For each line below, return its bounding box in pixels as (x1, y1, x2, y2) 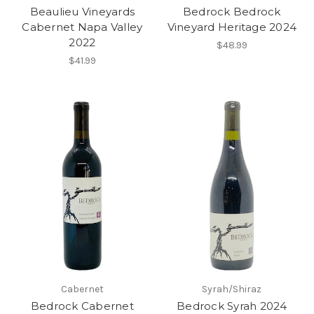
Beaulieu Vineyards (29, 4, 135, 18)
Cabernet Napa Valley (22, 20, 143, 34)
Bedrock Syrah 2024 (177, 299, 287, 313)
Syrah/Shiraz (202, 282, 262, 295)
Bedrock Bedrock (182, 4, 281, 18)
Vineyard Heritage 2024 (167, 20, 296, 34)
